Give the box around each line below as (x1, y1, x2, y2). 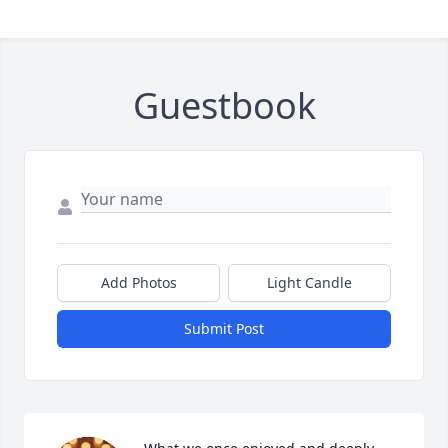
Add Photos (100, 273, 177, 292)
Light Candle (267, 273, 352, 292)
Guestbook (132, 81, 316, 130)
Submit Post (184, 319, 264, 338)
